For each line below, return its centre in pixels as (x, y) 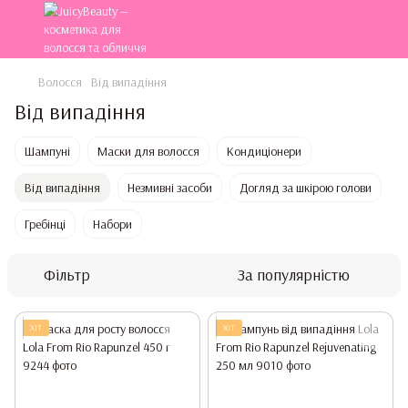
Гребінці (45, 224)
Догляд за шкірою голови (306, 188)
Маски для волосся (148, 151)
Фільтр (67, 275)
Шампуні (47, 151)
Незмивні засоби (170, 188)
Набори (112, 224)
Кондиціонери (264, 151)
